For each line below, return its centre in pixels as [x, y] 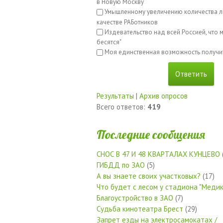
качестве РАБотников [127, 22]
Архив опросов [164, 96]
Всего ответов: [122, 107]
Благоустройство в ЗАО [135, 198]
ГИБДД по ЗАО [121, 165]
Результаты [115, 96]
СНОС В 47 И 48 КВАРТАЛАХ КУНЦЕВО [158, 154]
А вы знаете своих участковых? [149, 176]
